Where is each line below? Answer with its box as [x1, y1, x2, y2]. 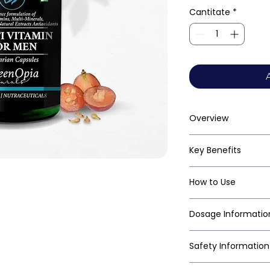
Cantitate [189, 6, 230, 19]
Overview [189, 112, 228, 125]
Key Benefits [189, 144, 241, 157]
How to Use [189, 176, 236, 189]
